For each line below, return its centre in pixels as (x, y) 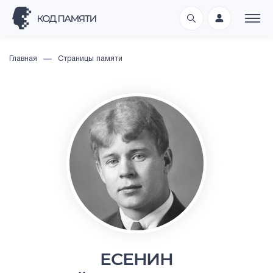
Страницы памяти (90, 59)
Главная (23, 59)
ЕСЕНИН (136, 259)
